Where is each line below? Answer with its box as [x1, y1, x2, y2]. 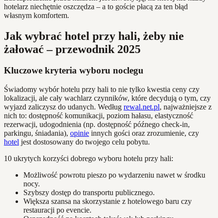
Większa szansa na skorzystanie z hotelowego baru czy [23, 197, 192, 206]
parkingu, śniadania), [4, 129, 70, 138]
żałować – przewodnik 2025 [4, 42, 141, 55]
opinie [70, 129, 89, 138]
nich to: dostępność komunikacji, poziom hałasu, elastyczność [4, 111, 193, 120]
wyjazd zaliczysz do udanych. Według [4, 103, 124, 111]
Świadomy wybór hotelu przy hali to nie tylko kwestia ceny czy [4, 85, 200, 94]
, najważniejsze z [160, 103, 212, 111]
